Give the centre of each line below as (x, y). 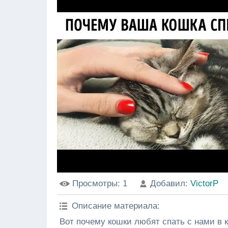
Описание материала (115, 206)
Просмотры (95, 183)
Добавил (168, 183)
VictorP (204, 183)
